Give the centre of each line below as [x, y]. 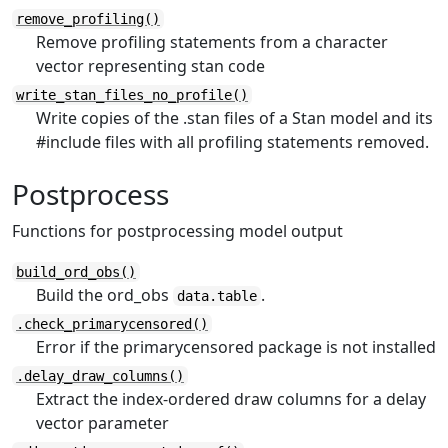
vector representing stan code [150, 66]
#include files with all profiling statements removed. [232, 142]
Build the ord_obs [104, 295]
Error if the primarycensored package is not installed [236, 347]
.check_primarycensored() [112, 324]
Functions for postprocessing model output [177, 231]
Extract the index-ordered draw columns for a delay [231, 399]
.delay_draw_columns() [100, 376]
